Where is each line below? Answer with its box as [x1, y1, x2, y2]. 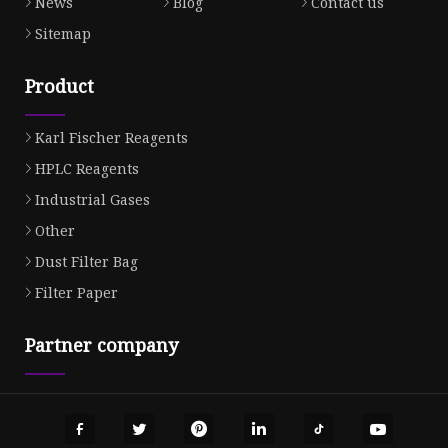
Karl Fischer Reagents [35, 128, 188, 148]
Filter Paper [35, 283, 118, 303]
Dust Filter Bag [35, 252, 138, 272]
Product [25, 74, 94, 99]
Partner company [25, 333, 178, 358]
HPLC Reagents [35, 159, 139, 179]
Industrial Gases [35, 190, 150, 210]
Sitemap [35, 24, 91, 44]
